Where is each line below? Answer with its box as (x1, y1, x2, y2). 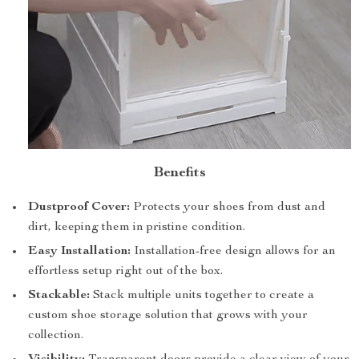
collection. (28, 329, 83, 342)
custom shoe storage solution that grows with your (28, 309, 308, 322)
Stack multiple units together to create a (90, 289, 314, 302)
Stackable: (28, 289, 90, 302)
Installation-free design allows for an (131, 245, 336, 258)
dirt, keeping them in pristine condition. (28, 221, 245, 234)
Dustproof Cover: (28, 201, 130, 214)
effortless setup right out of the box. (28, 265, 223, 278)
